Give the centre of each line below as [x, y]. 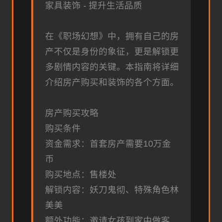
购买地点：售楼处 [81, 174]
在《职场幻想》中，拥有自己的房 [112, 36]
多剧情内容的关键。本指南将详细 [112, 67]
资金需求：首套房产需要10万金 [108, 143]
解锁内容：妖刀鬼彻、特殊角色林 [112, 190]
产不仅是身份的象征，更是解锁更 [112, 51]
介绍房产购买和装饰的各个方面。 [112, 82]
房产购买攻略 [72, 113]
